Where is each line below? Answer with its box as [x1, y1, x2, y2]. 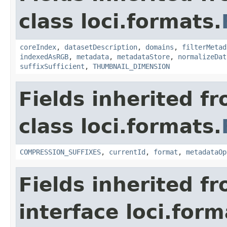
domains [145, 43, 174, 51]
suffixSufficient [20, 62, 85, 70]
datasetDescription [64, 43, 137, 51]
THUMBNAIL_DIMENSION [93, 62, 170, 70]
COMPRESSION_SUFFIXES [20, 147, 101, 156]
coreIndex [20, 43, 56, 51]
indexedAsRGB [20, 52, 68, 61]
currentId [109, 147, 145, 156]
